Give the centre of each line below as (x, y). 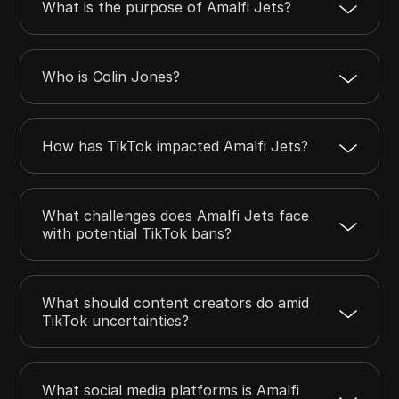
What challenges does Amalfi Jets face (176, 215)
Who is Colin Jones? (111, 76)
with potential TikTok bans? (137, 233)
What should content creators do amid (176, 302)
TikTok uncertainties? (116, 320)
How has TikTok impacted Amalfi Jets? (175, 146)
